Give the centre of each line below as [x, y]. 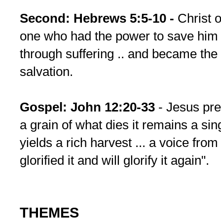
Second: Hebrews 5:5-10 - [99, 18]
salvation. [46, 72]
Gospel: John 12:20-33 [89, 107]
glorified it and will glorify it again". [114, 161]
